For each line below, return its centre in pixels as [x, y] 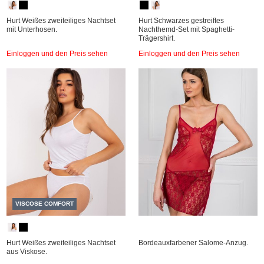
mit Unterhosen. [32, 29]
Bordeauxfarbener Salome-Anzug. [193, 243]
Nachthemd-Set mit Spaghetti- [187, 29]
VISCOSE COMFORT [44, 204]
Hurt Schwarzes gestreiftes [181, 21]
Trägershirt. [157, 38]
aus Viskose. [27, 252]
